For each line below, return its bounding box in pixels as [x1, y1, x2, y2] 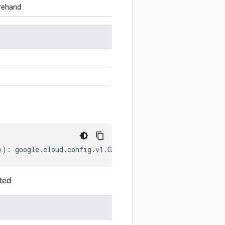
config [67, 145, 91, 154]
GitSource [107, 145, 144, 154]
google [15, 145, 39, 154]
